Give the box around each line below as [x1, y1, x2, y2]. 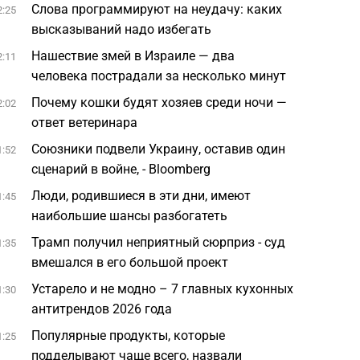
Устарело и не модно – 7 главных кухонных [31, 281, 294, 297]
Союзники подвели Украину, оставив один [31, 141, 286, 157]
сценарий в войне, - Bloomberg [31, 162, 211, 177]
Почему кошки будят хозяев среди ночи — [31, 95, 288, 110]
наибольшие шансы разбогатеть [31, 208, 228, 223]
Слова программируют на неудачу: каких [31, 2, 283, 17]
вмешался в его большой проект [31, 255, 232, 270]
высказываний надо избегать [31, 22, 212, 37]
